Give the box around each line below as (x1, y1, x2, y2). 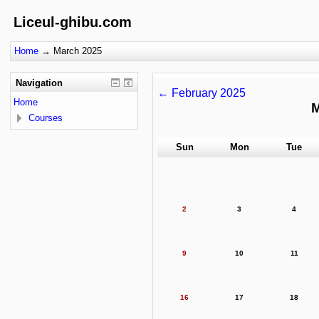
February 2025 (171, 87, 246, 99)
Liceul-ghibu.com (14, 14, 132, 30)
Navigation (15, 77, 63, 88)
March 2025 (53, 46, 102, 56)
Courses (28, 112, 63, 123)
